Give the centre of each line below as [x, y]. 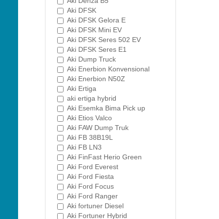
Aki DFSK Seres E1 [97, 49]
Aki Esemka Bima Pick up [106, 108]
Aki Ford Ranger [92, 196]
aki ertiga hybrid [92, 98]
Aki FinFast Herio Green [104, 157]
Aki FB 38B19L [90, 137]
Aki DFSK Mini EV [94, 30]
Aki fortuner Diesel [95, 206]
